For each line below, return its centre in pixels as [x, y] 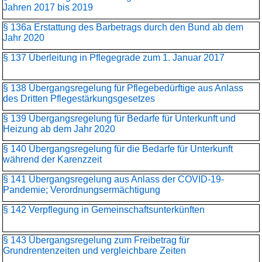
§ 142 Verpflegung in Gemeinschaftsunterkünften [104, 210]
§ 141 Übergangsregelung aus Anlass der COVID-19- [113, 179]
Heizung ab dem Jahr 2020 [59, 129]
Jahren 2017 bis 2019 [48, 7]
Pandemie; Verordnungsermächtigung [82, 190]
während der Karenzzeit [52, 159]
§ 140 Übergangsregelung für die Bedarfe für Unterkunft [118, 149]
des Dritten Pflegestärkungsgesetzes [79, 99]
